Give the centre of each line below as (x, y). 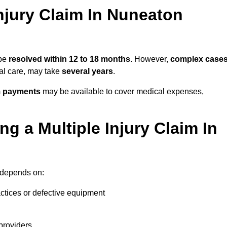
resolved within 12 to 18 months (69, 59)
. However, (150, 59)
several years (87, 71)
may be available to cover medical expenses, (123, 92)
